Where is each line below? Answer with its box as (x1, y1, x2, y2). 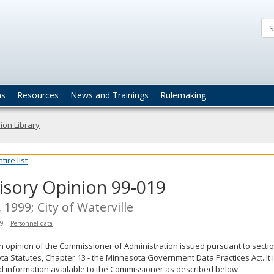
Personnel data (10, 218, 53, 228)
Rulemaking (160, 89, 206, 101)
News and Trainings (70, 89, 149, 101)
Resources (17, 89, 59, 101)
